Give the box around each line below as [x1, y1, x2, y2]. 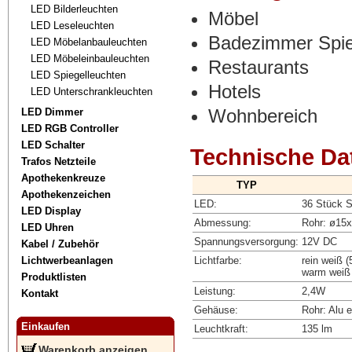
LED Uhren [21, 221, 75, 233]
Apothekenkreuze [21, 171, 106, 184]
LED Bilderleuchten [31, 2, 119, 15]
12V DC [302, 235, 338, 247]
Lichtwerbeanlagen [21, 254, 114, 266]
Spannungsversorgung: [194, 235, 299, 247]
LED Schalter [21, 138, 86, 151]
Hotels [208, 81, 262, 103]
